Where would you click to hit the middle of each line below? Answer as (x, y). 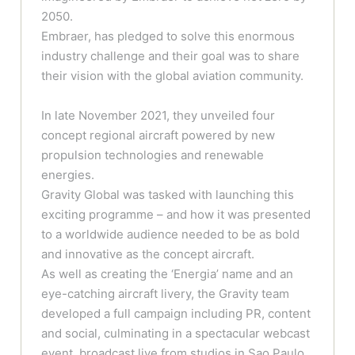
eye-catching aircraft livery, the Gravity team (166, 294)
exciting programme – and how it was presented (176, 215)
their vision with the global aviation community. (173, 76)
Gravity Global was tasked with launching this (168, 195)
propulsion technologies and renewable (153, 155)
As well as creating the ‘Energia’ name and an (168, 274)
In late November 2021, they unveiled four (158, 116)
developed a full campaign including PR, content (176, 314)
